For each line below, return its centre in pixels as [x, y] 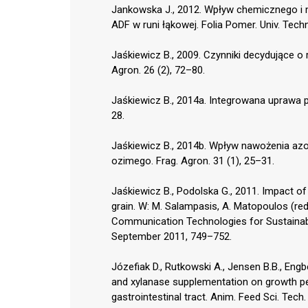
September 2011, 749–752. [172, 236]
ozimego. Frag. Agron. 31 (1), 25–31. [193, 161]
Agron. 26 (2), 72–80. [158, 70]
